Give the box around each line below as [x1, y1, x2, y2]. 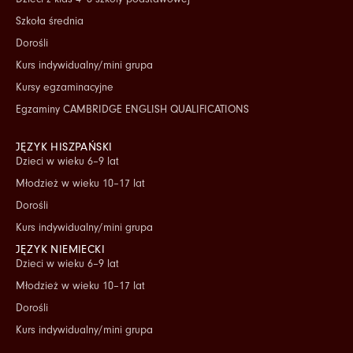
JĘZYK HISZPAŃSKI [16, 139, 113, 154]
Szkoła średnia [16, 14, 84, 28]
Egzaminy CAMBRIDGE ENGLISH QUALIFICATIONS [16, 102, 249, 116]
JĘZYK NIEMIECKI [16, 242, 105, 256]
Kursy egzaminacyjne [16, 80, 113, 94]
